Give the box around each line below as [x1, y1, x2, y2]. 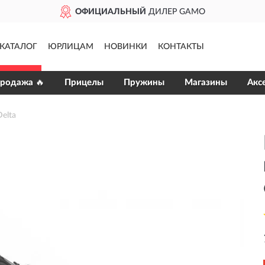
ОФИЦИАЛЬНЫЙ [75, 8, 146, 16]
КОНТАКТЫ [157, 43, 204, 51]
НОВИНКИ [104, 43, 147, 51]
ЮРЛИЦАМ [47, 43, 93, 51]
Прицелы [64, 78, 104, 87]
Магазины [184, 78, 227, 87]
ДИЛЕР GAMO [146, 8, 205, 16]
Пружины [123, 78, 164, 87]
